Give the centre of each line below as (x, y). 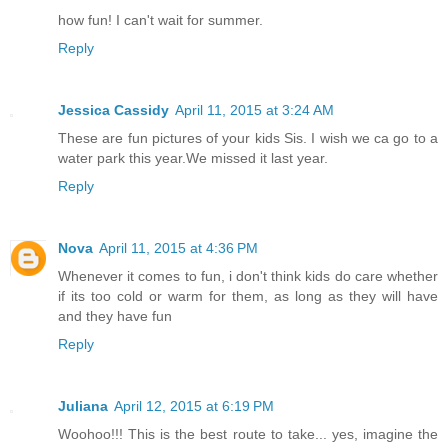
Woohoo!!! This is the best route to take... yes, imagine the (248, 433)
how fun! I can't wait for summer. (160, 19)
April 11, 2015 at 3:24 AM (254, 109)
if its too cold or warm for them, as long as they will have (248, 295)
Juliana (83, 405)
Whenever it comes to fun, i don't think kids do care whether (248, 275)
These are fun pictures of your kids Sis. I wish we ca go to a (248, 137)
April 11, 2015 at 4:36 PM (178, 247)
